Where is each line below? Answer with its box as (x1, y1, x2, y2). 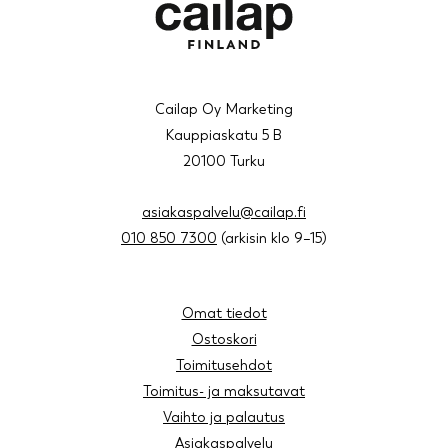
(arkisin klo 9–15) (217, 229, 327, 247)
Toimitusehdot (176, 356, 272, 374)
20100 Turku (183, 152, 265, 170)
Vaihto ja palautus (163, 408, 285, 426)
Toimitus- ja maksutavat (143, 382, 305, 400)
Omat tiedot (181, 304, 267, 322)
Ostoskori (191, 330, 257, 348)
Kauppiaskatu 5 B (166, 126, 282, 144)
